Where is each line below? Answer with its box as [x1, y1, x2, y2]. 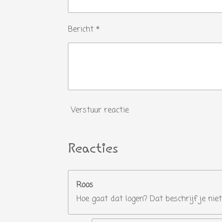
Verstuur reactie [71, 104, 129, 116]
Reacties [68, 140, 118, 159]
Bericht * [68, 24, 100, 36]
